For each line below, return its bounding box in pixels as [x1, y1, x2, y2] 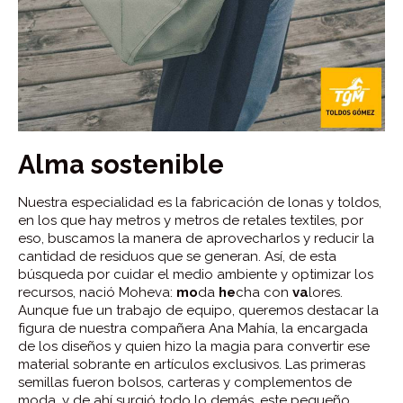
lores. [309, 283, 343, 300]
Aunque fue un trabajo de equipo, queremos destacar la [18, 301, 379, 318]
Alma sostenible [18, 148, 224, 180]
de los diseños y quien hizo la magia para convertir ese [18, 337, 370, 354]
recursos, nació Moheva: [18, 283, 176, 300]
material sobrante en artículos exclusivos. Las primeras [18, 355, 365, 372]
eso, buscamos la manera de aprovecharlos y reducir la [18, 229, 374, 246]
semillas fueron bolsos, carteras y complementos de [18, 373, 352, 390]
